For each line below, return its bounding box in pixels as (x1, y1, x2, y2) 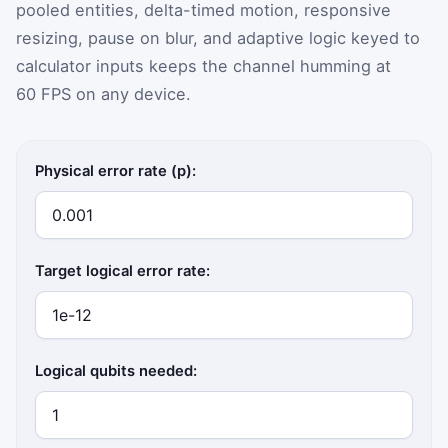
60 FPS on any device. (16, 84, 191, 105)
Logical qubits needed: (35, 362, 198, 381)
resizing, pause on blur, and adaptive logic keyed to (16, 28, 420, 49)
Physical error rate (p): (35, 162, 197, 181)
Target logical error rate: (35, 262, 211, 281)
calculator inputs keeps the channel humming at (16, 56, 391, 77)
